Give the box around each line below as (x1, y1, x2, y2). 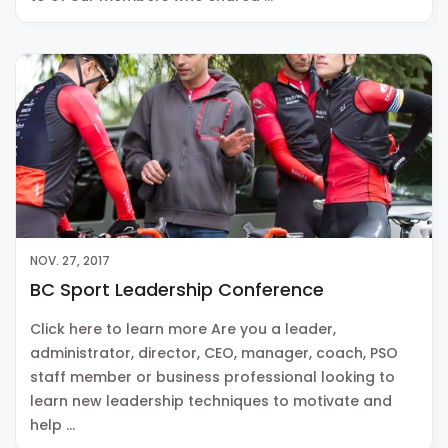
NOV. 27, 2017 (30, 252, 110, 270)
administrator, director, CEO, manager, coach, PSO (30, 343, 398, 364)
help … (30, 415, 75, 436)
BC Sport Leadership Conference (30, 277, 324, 303)
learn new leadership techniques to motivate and (30, 391, 392, 412)
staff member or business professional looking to (30, 367, 395, 388)
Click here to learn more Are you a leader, (30, 319, 336, 340)
